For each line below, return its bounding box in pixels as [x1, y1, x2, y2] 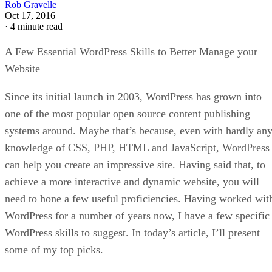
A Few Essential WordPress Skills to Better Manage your [5, 45, 257, 58]
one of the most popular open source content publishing [5, 107, 250, 120]
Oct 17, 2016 [5, 10, 55, 21]
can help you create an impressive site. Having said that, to [5, 158, 265, 171]
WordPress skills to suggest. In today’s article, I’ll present [5, 226, 260, 239]
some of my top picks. [5, 243, 103, 256]
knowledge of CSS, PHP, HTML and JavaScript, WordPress [5, 141, 270, 154]
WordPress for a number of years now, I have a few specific [5, 209, 270, 222]
